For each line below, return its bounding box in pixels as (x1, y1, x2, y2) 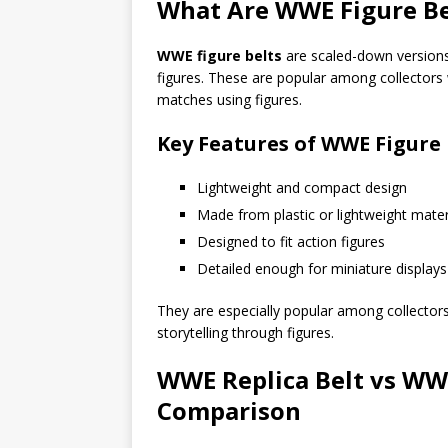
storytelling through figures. (157, 322, 334, 342)
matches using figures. (157, 89, 302, 109)
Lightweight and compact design (197, 177, 407, 197)
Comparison (157, 393, 301, 427)
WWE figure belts (157, 45, 282, 65)
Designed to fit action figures (197, 231, 385, 251)
